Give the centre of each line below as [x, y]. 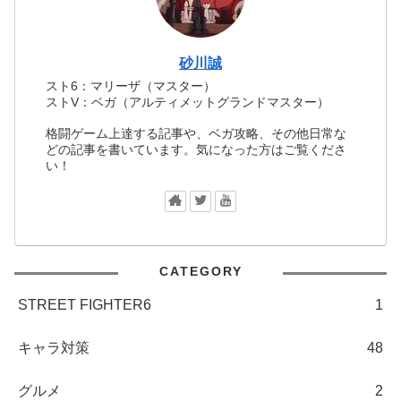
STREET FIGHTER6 [85, 305]
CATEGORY [200, 272]
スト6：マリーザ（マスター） [131, 85]
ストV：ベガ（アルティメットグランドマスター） [188, 102]
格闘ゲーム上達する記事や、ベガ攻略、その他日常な [196, 134]
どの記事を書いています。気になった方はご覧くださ [196, 150]
